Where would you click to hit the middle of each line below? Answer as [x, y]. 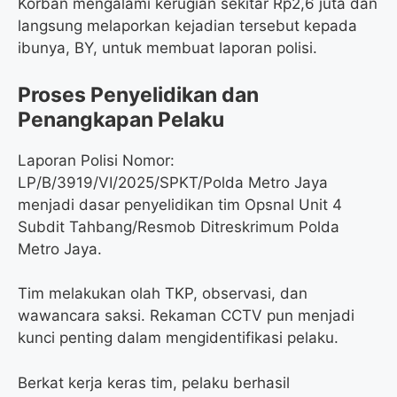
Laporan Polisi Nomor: [96, 160]
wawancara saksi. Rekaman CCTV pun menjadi [186, 316]
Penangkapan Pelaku [121, 119]
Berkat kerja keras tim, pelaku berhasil [154, 382]
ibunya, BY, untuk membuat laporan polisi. [167, 48]
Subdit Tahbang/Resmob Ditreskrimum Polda [179, 226]
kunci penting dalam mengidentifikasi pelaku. [178, 338]
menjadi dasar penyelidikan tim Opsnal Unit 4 [180, 204]
